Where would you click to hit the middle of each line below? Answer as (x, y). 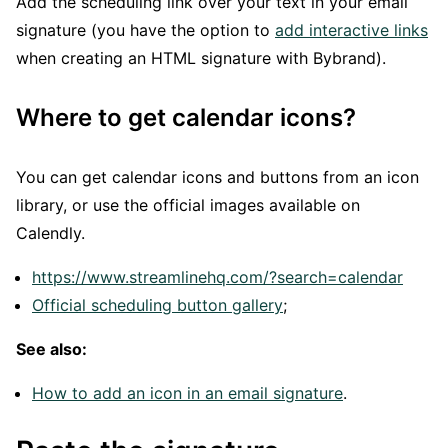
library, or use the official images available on (188, 205)
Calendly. (50, 233)
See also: (51, 349)
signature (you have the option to (145, 30)
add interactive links (351, 30)
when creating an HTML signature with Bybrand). (201, 58)
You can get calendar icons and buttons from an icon (217, 177)
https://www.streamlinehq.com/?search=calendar (217, 277)
